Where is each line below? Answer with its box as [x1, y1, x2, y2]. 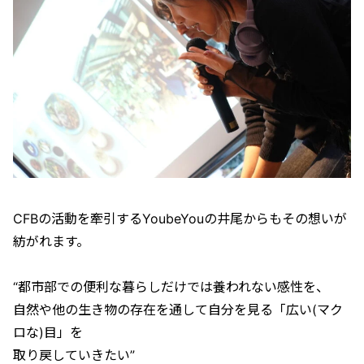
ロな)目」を [13, 323, 83, 340]
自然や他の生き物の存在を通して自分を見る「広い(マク [13, 301, 343, 318]
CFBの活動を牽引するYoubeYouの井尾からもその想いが [13, 210, 347, 227]
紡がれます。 [13, 232, 89, 249]
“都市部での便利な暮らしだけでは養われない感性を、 [13, 278, 329, 295]
